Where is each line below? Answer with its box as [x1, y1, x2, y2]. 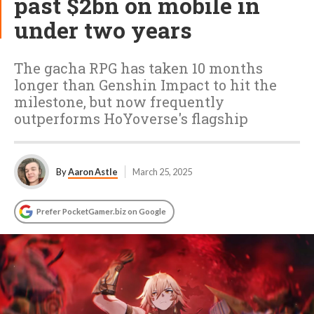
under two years [14, 15, 192, 45]
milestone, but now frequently [14, 93, 224, 111]
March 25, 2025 [132, 166, 192, 177]
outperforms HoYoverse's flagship [14, 109, 248, 128]
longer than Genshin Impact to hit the [14, 76, 277, 94]
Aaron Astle [68, 166, 118, 177]
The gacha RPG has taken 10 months [14, 59, 263, 77]
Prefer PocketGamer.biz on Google [36, 207, 166, 216]
